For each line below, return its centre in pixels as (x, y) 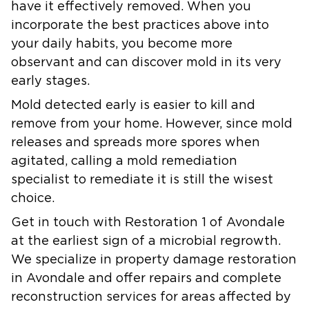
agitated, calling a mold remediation (124, 161)
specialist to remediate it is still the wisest (142, 180)
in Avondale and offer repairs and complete (146, 278)
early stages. (50, 81)
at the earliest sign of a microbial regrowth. (146, 241)
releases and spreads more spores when (136, 142)
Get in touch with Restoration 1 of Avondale (148, 222)
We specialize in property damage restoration (154, 260)
